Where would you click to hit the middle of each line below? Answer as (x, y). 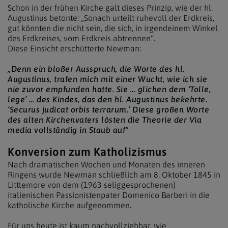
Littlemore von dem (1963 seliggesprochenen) (92, 185)
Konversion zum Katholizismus (87, 151)
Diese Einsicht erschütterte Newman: (74, 48)
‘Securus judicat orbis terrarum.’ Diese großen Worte (108, 109)
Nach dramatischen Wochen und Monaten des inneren (106, 164)
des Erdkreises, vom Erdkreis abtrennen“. (81, 38)
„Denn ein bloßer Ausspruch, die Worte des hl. (96, 68)
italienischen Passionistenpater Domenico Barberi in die (109, 195)
